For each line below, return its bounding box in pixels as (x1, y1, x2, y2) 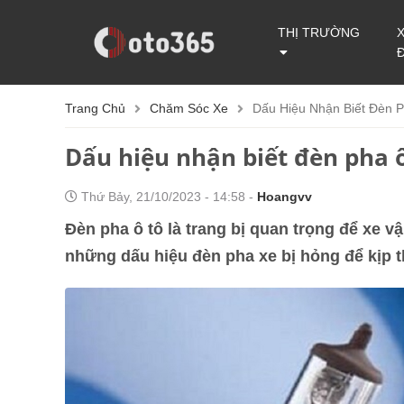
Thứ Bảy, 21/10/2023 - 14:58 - (78, 189, 257, 204)
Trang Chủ (65, 101, 125, 115)
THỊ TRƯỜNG (278, 25, 361, 40)
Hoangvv (257, 189, 312, 204)
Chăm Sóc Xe (150, 101, 228, 115)
